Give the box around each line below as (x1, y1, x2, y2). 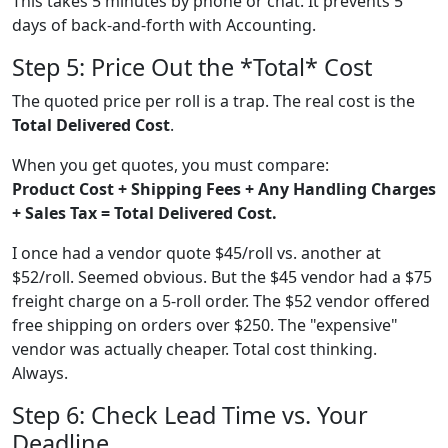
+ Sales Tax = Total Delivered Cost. (12, 201, 277, 224)
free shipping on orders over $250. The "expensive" (12, 313, 398, 336)
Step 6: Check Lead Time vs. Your (12, 398, 368, 431)
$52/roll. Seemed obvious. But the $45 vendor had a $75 (12, 265, 432, 288)
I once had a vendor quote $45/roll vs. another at (12, 241, 381, 264)
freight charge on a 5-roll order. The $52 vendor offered (12, 289, 430, 312)
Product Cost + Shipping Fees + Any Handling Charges (12, 177, 436, 200)
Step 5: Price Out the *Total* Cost (12, 50, 372, 83)
